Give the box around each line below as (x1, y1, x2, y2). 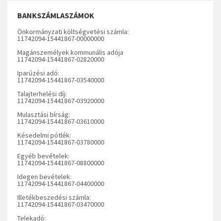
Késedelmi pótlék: (17, 130, 71, 140)
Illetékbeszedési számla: (17, 192, 91, 202)
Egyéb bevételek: (17, 151, 70, 160)
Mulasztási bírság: (17, 110, 70, 119)
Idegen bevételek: (17, 172, 72, 181)
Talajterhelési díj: (17, 89, 67, 98)
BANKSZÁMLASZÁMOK (17, 10, 94, 20)
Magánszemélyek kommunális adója (17, 47, 123, 57)
